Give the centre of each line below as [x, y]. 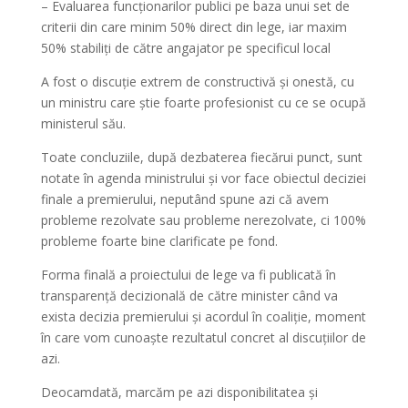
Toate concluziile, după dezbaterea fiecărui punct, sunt [201, 157]
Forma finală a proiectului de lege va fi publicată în [188, 275]
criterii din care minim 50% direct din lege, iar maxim [194, 27]
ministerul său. [83, 123]
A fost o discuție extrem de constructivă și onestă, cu [197, 82]
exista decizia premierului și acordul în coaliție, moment [203, 316]
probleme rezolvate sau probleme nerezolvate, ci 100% [203, 220]
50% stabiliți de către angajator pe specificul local [185, 48]
